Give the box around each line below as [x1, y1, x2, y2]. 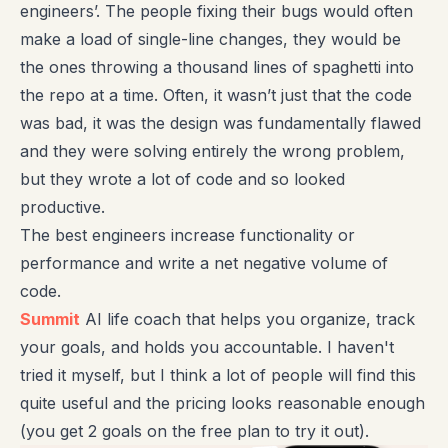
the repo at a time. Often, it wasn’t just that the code [20, 85, 412, 106]
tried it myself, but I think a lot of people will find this [20, 365, 416, 386]
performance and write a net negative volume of [20, 253, 388, 274]
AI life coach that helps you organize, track [80, 309, 415, 330]
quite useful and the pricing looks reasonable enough [20, 393, 425, 414]
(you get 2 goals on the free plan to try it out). [20, 421, 369, 442]
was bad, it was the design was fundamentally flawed [20, 113, 421, 134]
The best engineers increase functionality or [20, 225, 355, 246]
